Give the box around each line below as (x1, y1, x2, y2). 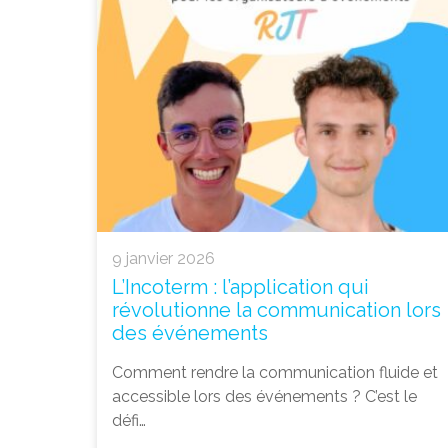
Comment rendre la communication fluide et (112, 363, 438, 383)
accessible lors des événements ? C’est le (112, 387, 417, 407)
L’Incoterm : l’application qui (112, 275, 369, 300)
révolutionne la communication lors (112, 298, 441, 323)
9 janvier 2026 (112, 249, 215, 269)
